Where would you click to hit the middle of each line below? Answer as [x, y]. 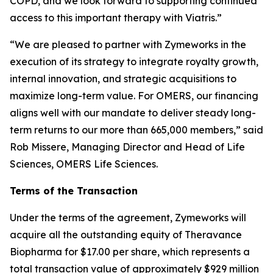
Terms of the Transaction [74, 191]
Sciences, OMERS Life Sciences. [84, 164]
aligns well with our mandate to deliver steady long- [133, 113]
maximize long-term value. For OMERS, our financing [134, 96]
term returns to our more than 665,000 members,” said [136, 130]
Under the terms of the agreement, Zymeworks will [128, 218]
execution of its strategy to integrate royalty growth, [134, 62]
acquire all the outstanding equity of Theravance [126, 235]
